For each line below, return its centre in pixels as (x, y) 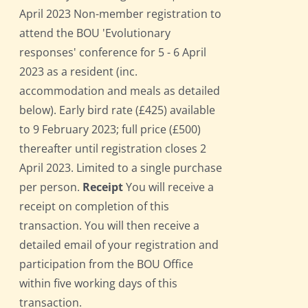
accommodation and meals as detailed (120, 91)
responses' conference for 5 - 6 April (113, 53)
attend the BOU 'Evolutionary (95, 33)
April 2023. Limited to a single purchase (121, 168)
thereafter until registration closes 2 (113, 149)
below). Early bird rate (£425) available (118, 110)
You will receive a (169, 187)
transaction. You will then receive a (110, 226)
